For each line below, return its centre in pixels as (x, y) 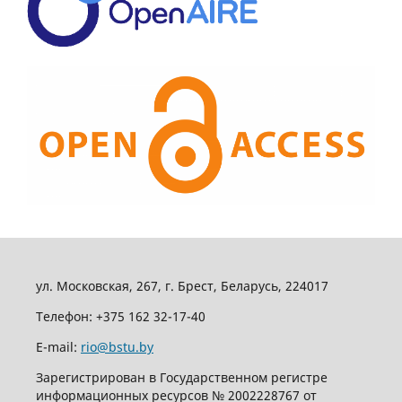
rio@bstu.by (117, 347)
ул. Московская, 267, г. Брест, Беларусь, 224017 (182, 286)
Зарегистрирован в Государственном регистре (181, 378)
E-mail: (58, 347)
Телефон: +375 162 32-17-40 (120, 317)
